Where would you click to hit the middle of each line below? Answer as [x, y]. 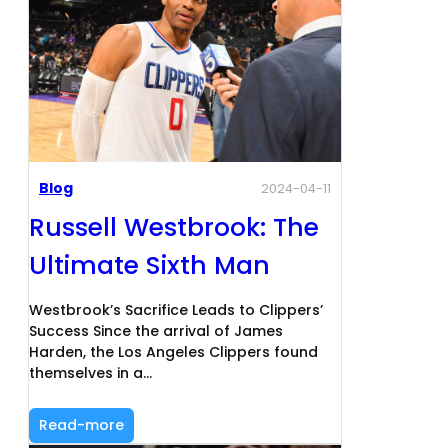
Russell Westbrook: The [174, 228]
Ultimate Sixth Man [149, 266]
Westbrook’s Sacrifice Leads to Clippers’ [176, 310]
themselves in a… [90, 373]
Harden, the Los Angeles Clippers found [173, 352]
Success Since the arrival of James [156, 331]
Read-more [81, 425]
